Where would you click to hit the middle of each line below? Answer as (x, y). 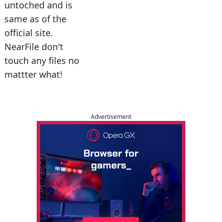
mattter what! (33, 74)
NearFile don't (34, 47)
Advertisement (111, 117)
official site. (29, 33)
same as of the (35, 19)
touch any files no (42, 60)
